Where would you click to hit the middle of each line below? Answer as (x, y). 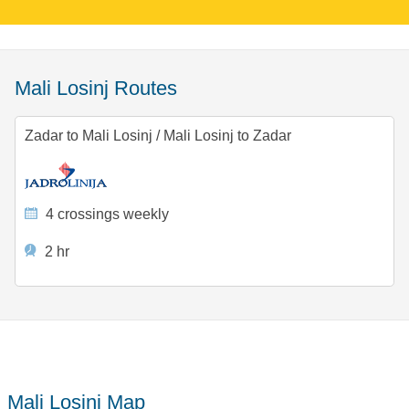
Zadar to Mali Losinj (90, 136)
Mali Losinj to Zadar (225, 136)
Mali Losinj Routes (104, 89)
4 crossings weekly (106, 215)
